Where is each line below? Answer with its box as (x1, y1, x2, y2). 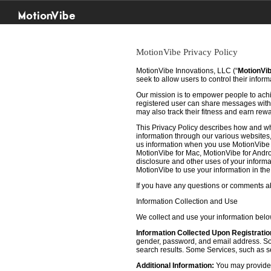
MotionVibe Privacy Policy (136, 47, 238, 57)
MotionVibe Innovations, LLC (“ (136, 67, 238, 75)
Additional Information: (136, 261, 214, 270)
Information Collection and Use (136, 197, 238, 206)
